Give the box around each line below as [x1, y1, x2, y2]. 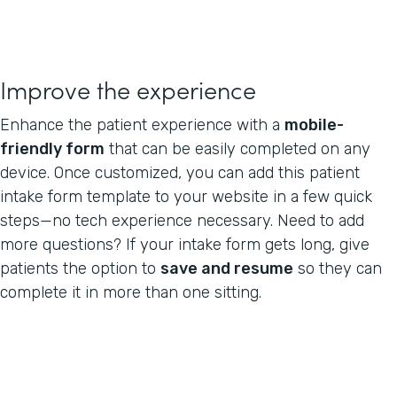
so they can [293, 258, 382, 278]
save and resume [160, 258, 293, 278]
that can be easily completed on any [105, 138, 370, 159]
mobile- [284, 114, 344, 135]
